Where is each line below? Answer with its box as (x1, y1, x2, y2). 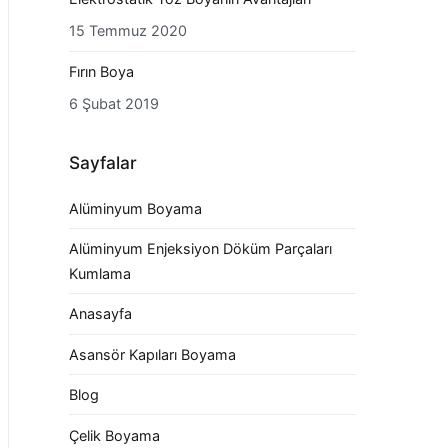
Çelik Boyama (69, 426, 160, 444)
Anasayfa (69, 305, 132, 323)
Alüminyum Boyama (69, 199, 202, 217)
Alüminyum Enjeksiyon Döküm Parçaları (69, 240, 332, 257)
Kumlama (69, 265, 131, 282)
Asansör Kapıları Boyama (69, 345, 236, 363)
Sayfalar (69, 152, 137, 174)
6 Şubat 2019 (69, 95, 159, 113)
